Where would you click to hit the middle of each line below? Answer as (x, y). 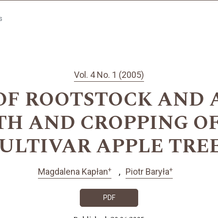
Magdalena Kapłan (73, 172)
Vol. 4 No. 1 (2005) (109, 75)
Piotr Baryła (147, 172)
